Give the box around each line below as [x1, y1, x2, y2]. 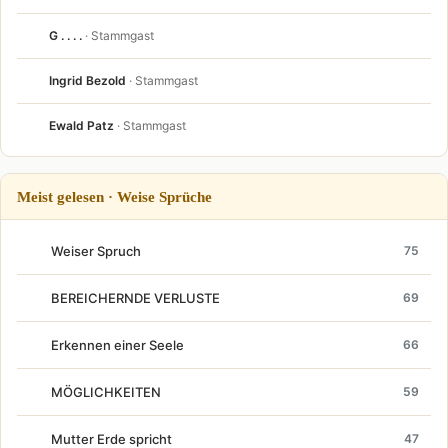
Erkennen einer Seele [51, 336, 184, 353]
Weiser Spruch [51, 242, 141, 259]
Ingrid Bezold [49, 73, 126, 89]
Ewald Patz [49, 118, 114, 134]
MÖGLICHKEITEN [51, 383, 161, 400]
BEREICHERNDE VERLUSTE [51, 289, 220, 306]
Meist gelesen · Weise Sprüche [17, 187, 212, 205]
